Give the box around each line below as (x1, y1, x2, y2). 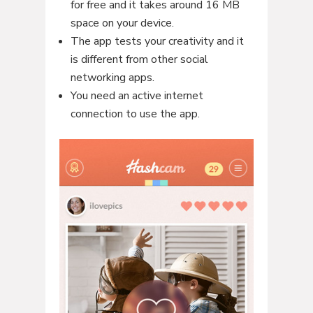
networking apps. (70, 69, 154, 85)
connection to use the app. (70, 105, 200, 122)
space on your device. (70, 15, 174, 31)
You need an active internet (70, 87, 203, 103)
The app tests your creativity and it (70, 33, 244, 49)
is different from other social (70, 51, 208, 67)
